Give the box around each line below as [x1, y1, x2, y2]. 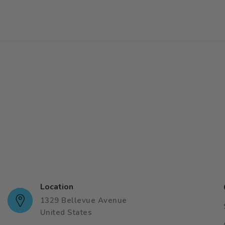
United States [40, 207, 92, 217]
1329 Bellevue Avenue [40, 195, 127, 205]
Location [40, 181, 74, 192]
